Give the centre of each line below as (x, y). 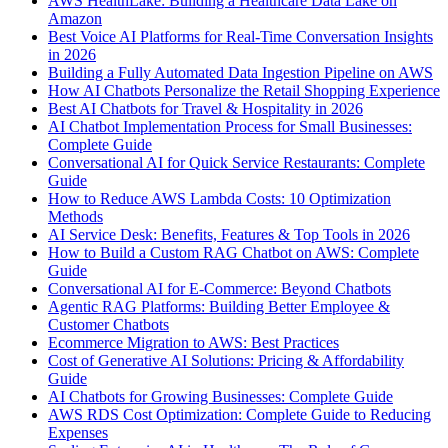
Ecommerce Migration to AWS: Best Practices (193, 342)
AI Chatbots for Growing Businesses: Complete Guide (220, 396)
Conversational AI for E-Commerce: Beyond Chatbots (219, 288)
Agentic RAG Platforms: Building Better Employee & (219, 306)
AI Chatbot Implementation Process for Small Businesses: (230, 126)
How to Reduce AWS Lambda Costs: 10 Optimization (219, 198)
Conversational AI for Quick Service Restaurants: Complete (236, 162)
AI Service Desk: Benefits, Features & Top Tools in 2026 (229, 234)
